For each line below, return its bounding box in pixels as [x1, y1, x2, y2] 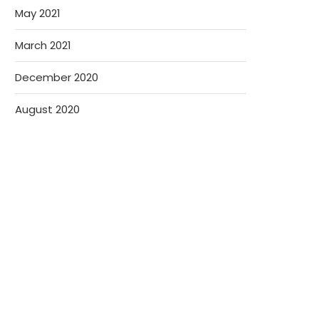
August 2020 [15, 102, 80, 117]
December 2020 [15, 70, 98, 85]
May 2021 [15, 6, 61, 21]
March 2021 [15, 38, 71, 53]
